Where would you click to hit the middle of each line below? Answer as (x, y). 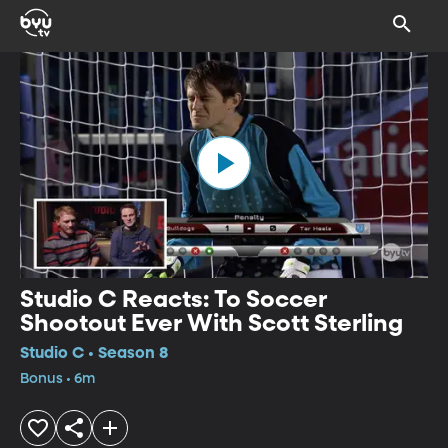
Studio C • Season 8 (94, 353)
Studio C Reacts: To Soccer (173, 299)
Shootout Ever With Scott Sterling (211, 323)
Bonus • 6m (57, 378)
